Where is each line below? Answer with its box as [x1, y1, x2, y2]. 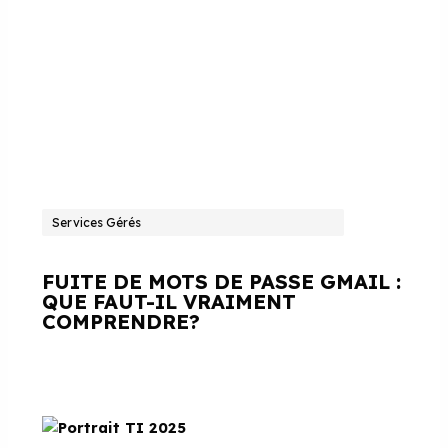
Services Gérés [52, 215, 142, 231]
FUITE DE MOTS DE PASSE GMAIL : [42, 269, 402, 295]
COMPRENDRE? [42, 309, 201, 335]
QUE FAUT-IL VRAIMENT [42, 289, 297, 315]
